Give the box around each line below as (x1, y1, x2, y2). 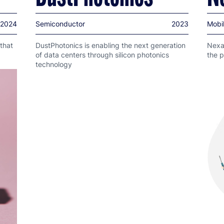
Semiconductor (35, 19, 85, 28)
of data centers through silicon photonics (35, 50, 169, 59)
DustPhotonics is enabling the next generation (35, 41, 185, 50)
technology (35, 60, 72, 69)
